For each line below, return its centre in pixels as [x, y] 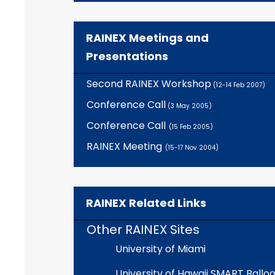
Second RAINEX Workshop [149, 84]
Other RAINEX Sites [143, 230]
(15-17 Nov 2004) [192, 148]
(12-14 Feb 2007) [238, 85]
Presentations [127, 56]
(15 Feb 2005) [191, 127]
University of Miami [161, 249]
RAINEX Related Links [146, 203]
